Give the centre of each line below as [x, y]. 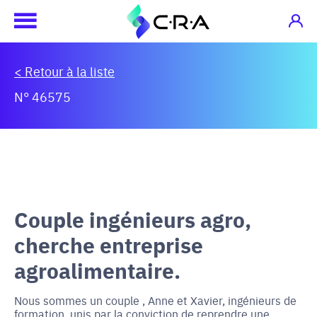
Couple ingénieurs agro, [133, 219]
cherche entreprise [109, 244]
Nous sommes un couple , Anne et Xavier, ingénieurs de [155, 300]
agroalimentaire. [97, 270]
